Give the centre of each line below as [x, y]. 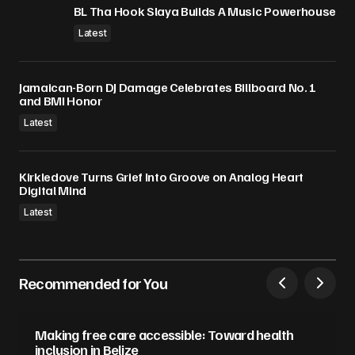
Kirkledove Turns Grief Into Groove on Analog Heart [161, 177]
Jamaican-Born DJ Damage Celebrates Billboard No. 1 [168, 88]
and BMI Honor [61, 101]
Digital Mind [53, 191]
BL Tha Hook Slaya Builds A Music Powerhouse [204, 11]
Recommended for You [93, 283]
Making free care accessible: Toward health [164, 335]
